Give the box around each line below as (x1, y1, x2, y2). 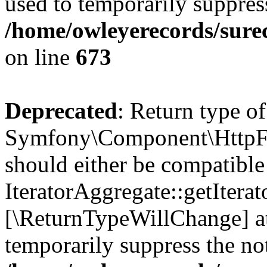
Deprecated (5, 98, 117, 123)
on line (5, 44, 76, 70)
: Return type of (117, 98, 266, 123)
